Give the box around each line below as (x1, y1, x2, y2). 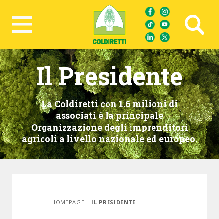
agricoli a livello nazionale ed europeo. (22, 133, 197, 145)
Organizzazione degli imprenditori (31, 121, 188, 133)
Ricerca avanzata (12, 25, 71, 34)
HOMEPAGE (51, 198, 85, 206)
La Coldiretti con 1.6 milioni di (41, 98, 178, 109)
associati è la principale (56, 109, 163, 121)
